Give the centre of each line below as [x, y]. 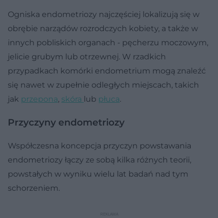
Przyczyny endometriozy [66, 122]
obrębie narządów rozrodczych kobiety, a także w [103, 28]
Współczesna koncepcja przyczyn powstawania [100, 145]
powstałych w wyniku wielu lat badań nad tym [98, 174]
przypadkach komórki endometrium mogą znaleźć [107, 71]
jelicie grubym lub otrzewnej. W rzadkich [87, 56]
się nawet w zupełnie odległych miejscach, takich [103, 85]
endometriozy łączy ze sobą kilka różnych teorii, [100, 160]
